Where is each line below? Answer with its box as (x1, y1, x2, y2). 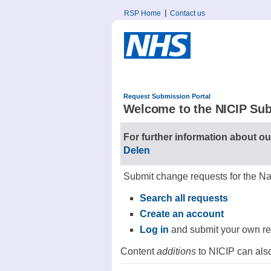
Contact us (169, 9, 205, 18)
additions (156, 246, 196, 257)
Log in (139, 224, 169, 235)
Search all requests (139, 193, 228, 204)
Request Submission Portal (123, 93, 211, 100)
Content (120, 246, 157, 257)
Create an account (139, 209, 224, 220)
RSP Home (123, 9, 161, 18)
